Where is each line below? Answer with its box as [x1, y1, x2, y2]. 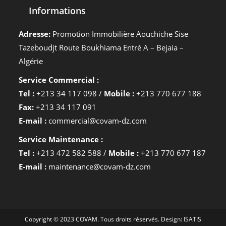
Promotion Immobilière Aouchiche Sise [50, 29, 189, 39]
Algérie [19, 56, 43, 66]
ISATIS [184, 215, 201, 223]
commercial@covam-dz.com [46, 116, 147, 126]
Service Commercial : [19, 75, 99, 85]
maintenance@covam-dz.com [48, 161, 151, 172]
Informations [29, 5, 86, 17]
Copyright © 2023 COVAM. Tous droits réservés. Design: [25, 215, 184, 223]
